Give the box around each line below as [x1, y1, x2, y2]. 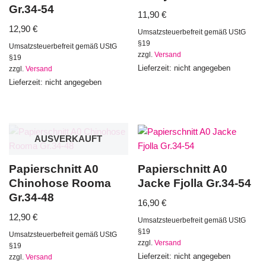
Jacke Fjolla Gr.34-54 [138, 176, 252, 189]
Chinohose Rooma [9, 176, 111, 189]
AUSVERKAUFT [34, 133, 103, 144]
